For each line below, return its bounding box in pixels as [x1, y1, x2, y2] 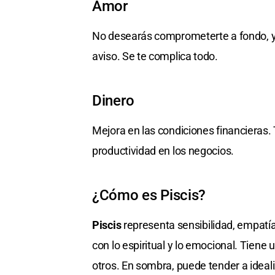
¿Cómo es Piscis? [92, 187, 206, 204]
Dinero [92, 92, 134, 110]
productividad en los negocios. [92, 144, 234, 158]
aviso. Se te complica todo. [92, 50, 218, 63]
